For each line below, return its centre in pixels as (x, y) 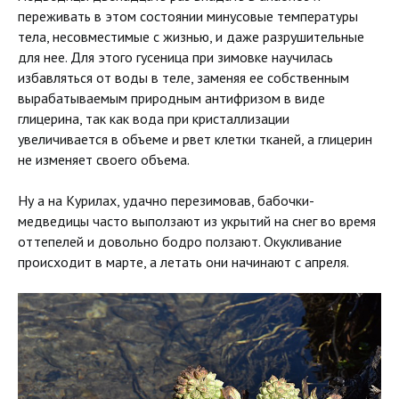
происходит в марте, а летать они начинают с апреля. (183, 262)
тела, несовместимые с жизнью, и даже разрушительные (191, 37)
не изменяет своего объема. (104, 160)
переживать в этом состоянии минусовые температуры (188, 16)
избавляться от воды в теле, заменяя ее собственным (183, 78)
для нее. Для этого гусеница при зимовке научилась (175, 57)
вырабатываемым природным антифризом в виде (171, 98)
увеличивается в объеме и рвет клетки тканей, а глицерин (195, 139)
